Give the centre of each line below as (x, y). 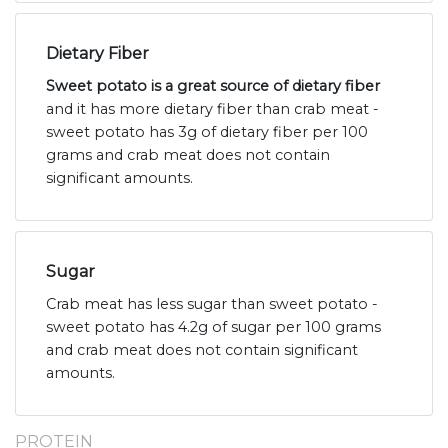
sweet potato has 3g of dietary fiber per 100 (207, 132)
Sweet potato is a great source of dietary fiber (213, 86)
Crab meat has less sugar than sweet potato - (212, 304)
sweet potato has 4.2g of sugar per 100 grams (213, 327)
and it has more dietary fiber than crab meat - (212, 109)
